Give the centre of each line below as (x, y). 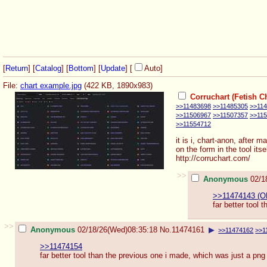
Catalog (48, 68)
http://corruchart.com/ (213, 159)
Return (17, 68)
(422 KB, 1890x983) (117, 86)
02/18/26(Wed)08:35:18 (117, 229)
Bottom (81, 68)
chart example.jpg (51, 86)
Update (113, 68)
